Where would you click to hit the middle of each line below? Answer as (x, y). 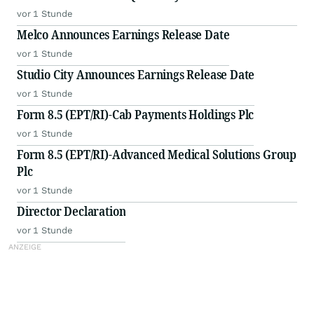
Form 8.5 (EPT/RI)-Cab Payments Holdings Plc (136, 115)
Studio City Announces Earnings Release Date (136, 75)
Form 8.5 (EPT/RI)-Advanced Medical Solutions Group (157, 155)
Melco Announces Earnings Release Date (123, 35)
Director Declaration (71, 211)
